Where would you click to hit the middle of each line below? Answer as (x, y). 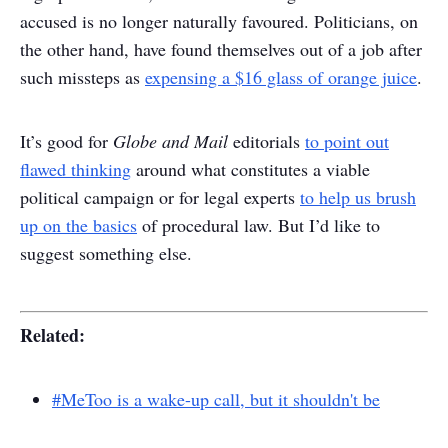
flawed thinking (75, 169)
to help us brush (358, 197)
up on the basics (78, 225)
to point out (347, 141)
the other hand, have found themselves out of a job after (221, 49)
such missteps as (82, 77)
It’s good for (66, 141)
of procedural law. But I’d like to (258, 225)
